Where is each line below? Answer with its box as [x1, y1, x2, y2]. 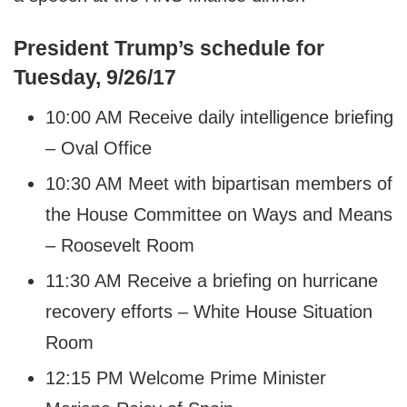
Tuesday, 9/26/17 [14, 65, 176, 89]
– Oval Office [45, 138, 152, 159]
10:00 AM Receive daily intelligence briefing [45, 107, 393, 128]
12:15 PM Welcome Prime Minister [45, 368, 326, 389]
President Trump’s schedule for [14, 35, 324, 60]
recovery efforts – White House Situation [45, 302, 372, 323]
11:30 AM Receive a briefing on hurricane [45, 271, 378, 292]
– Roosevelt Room [45, 235, 194, 256]
